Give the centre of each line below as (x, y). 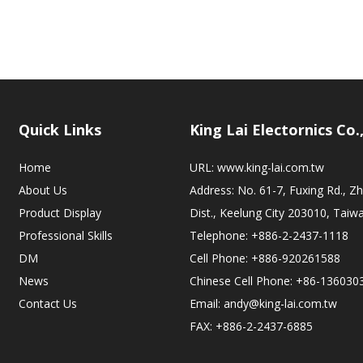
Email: (206, 303)
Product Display (60, 213)
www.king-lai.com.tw (270, 167)
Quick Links (60, 130)
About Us (43, 190)
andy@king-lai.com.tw (280, 303)
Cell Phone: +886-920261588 (265, 258)
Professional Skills (66, 235)
